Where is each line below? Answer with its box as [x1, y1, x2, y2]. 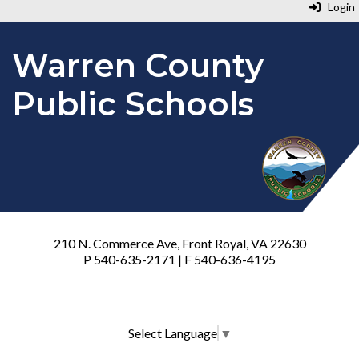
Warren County [12, 46, 264, 85]
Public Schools [12, 84, 254, 123]
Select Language [127, 325, 217, 341]
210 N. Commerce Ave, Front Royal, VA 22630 [53, 236, 306, 251]
